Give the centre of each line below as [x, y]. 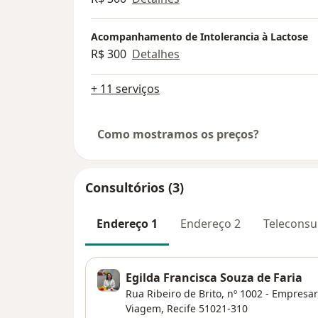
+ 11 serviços [125, 88]
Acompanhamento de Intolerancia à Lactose [199, 36]
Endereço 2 [210, 223]
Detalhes [156, 54]
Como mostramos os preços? [178, 134]
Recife [181, 309]
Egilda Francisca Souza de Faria [214, 278]
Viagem [143, 309]
